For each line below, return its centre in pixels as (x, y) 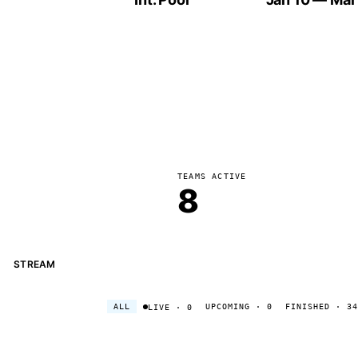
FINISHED (308, 307)
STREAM (35, 264)
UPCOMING (228, 307)
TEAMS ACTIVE (212, 176)
